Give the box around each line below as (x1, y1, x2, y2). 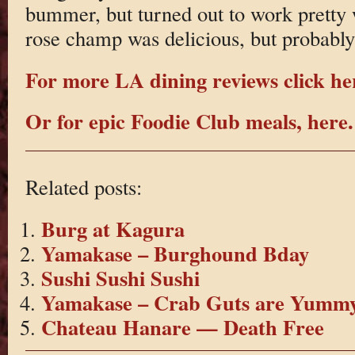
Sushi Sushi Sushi (40, 261, 200, 293)
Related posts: (25, 173, 142, 201)
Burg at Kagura (40, 212, 185, 244)
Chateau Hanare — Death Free (40, 311, 324, 342)
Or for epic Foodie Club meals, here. (25, 105, 353, 137)
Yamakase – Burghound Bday (40, 237, 309, 269)
